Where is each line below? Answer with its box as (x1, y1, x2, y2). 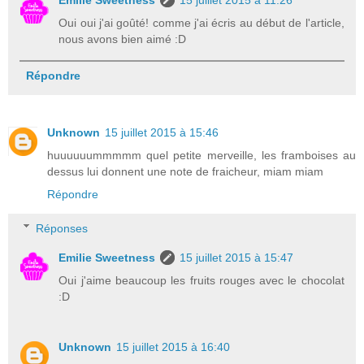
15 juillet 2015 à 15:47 (180, 250, 294, 264)
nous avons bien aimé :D (58, 32, 187, 45)
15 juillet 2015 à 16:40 (116, 340, 231, 353)
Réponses (36, 221, 89, 235)
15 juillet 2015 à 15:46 (105, 125, 219, 139)
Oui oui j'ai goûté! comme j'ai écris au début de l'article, (58, 15, 344, 29)
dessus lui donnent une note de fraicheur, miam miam (47, 164, 323, 178)
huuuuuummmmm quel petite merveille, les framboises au (47, 148, 356, 162)
